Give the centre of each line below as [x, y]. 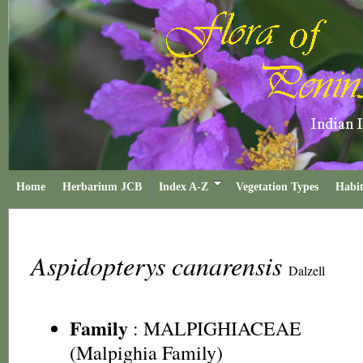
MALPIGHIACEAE [222, 328]
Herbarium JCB [102, 187]
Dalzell [307, 270]
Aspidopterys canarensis [160, 265]
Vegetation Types [277, 187]
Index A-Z [184, 187]
